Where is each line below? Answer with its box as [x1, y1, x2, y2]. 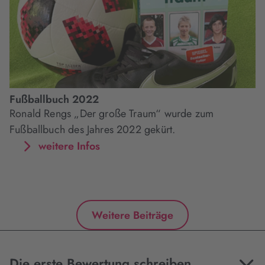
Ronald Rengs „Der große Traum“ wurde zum [9, 106, 214, 122]
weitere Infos [38, 138, 100, 154]
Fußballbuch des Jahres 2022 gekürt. [9, 122, 176, 138]
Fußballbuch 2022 [9, 92, 99, 108]
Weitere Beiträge [92, 207, 173, 223]
